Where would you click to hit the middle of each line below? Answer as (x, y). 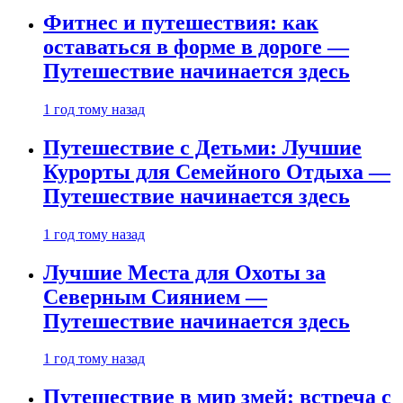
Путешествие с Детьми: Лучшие (202, 147)
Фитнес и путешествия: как (181, 22)
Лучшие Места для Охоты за (184, 272)
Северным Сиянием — (155, 296)
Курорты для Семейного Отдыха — (217, 171)
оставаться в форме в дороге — (196, 46)
